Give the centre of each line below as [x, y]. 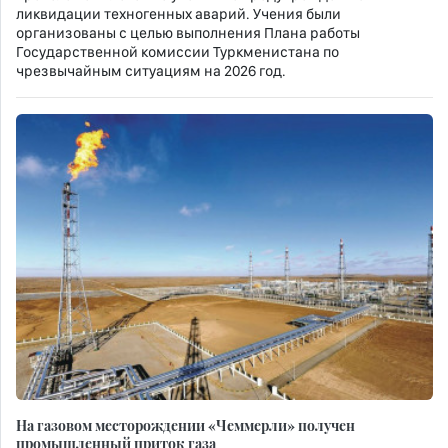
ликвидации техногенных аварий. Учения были [178, 14]
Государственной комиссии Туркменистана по [177, 52]
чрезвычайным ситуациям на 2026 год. [151, 71]
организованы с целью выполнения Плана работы [188, 33]
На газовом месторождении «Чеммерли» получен [185, 425]
